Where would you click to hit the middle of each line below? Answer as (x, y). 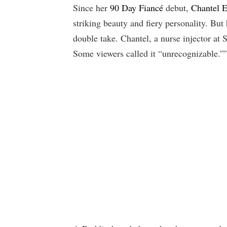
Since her (91, 8)
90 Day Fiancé (137, 8)
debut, (177, 8)
